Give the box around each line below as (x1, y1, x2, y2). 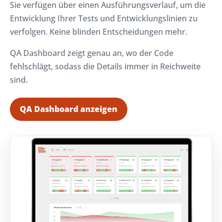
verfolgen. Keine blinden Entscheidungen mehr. (10, 26, 187, 38)
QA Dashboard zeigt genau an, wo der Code (10, 48, 173, 59)
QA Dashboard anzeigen (20, 104, 117, 115)
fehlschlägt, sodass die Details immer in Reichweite (10, 61, 201, 72)
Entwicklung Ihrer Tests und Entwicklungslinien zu (10, 13, 198, 24)
